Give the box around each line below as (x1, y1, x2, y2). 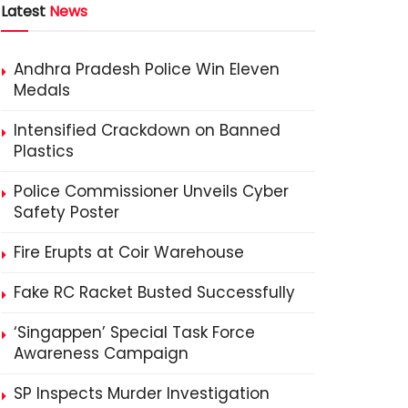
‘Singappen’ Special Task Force (14, 321, 255, 343)
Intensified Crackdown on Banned (14, 118, 280, 141)
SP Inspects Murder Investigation (14, 382, 270, 404)
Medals (14, 78, 70, 101)
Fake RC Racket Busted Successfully (14, 280, 295, 303)
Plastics (14, 139, 74, 162)
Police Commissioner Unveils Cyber (14, 179, 289, 202)
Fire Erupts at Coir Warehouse (14, 240, 244, 263)
